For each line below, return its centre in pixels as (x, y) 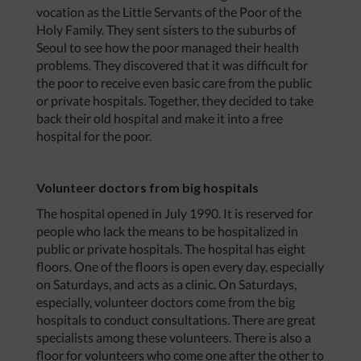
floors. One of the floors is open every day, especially (180, 267)
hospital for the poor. (94, 136)
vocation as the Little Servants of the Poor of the (169, 12)
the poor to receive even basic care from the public (174, 83)
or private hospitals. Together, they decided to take (175, 101)
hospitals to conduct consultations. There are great (176, 320)
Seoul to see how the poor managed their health (168, 48)
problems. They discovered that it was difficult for (172, 65)
